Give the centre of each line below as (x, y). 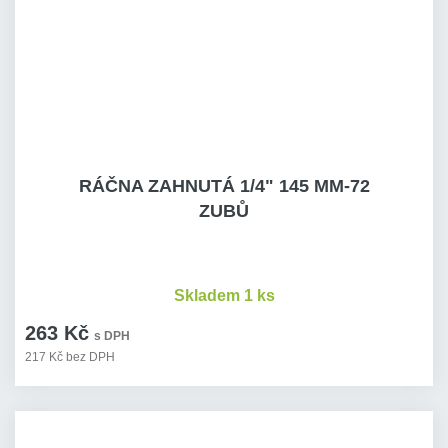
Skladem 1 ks (224, 295)
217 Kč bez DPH (70, 357)
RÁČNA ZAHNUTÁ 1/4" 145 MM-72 (224, 186)
